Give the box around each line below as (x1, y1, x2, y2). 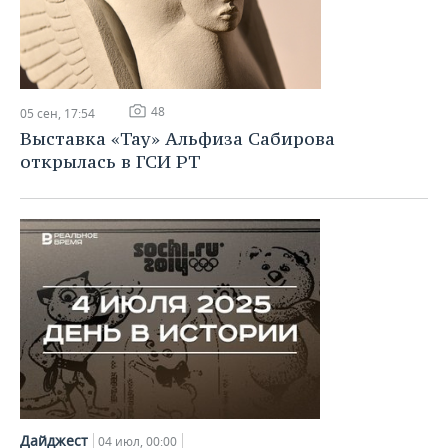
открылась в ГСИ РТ (20, 150, 200, 173)
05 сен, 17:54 (20, 105, 95, 122)
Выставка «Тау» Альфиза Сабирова (20, 127, 335, 150)
